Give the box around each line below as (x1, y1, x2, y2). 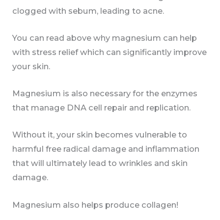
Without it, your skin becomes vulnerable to (12, 130, 188, 140)
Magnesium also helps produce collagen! (12, 199, 179, 210)
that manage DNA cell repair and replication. (12, 103, 191, 113)
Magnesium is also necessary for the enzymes (12, 88, 198, 99)
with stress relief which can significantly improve (12, 47, 207, 57)
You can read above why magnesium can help (12, 32, 197, 43)
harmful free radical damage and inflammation (12, 144, 200, 154)
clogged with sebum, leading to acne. (12, 5, 165, 16)
